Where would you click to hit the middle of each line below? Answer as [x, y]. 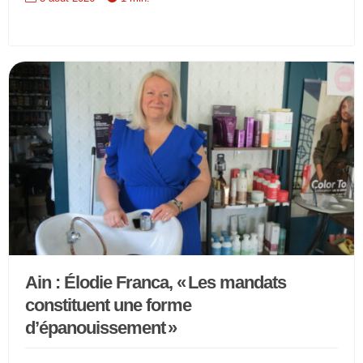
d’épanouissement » [101, 328]
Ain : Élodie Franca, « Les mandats [156, 283]
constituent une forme [109, 305]
